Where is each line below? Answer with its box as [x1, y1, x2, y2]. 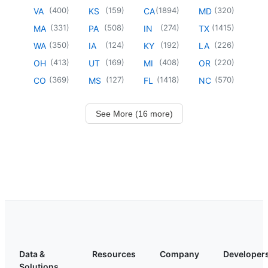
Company [160, 248, 199, 259]
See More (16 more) [95, 108, 173, 118]
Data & [19, 248, 45, 259]
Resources [92, 248, 136, 259]
